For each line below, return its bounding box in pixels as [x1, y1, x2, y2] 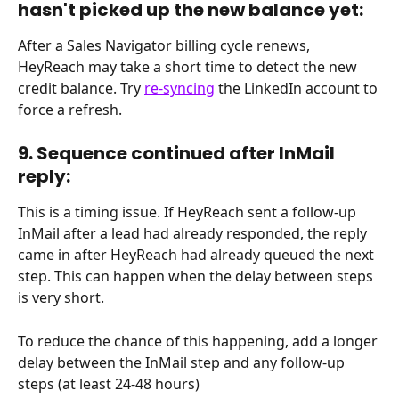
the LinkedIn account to [215, 77, 381, 98]
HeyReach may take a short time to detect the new [18, 56, 361, 77]
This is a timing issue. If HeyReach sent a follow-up [18, 202, 360, 223]
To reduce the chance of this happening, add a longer [18, 330, 381, 351]
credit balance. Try [18, 77, 144, 98]
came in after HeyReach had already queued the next [18, 245, 378, 265]
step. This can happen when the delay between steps [18, 266, 377, 287]
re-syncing [144, 77, 215, 98]
